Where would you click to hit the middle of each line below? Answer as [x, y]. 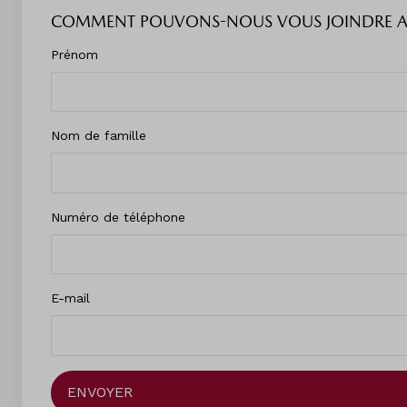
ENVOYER [100, 392]
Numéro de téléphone [118, 217]
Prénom [74, 54]
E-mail [70, 298]
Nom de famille [99, 136]
